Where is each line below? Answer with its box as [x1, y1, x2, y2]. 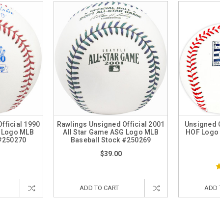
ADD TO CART [80, 184, 119, 192]
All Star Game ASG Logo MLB [63, 128, 159, 136]
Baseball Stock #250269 [70, 136, 151, 144]
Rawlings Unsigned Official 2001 [56, 120, 165, 128]
